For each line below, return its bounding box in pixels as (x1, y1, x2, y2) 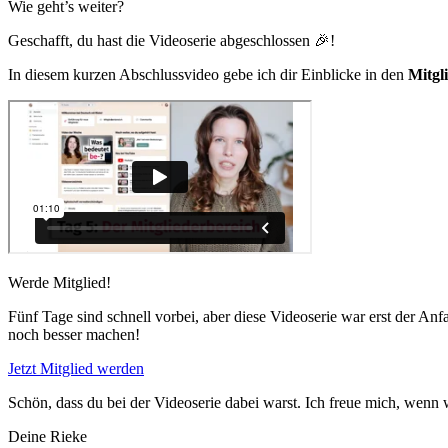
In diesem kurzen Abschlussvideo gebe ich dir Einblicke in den (8, 66, 408, 83)
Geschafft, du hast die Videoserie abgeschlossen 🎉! (8, 32, 335, 49)
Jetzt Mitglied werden (8, 360, 144, 377)
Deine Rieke (8, 428, 87, 445)
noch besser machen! (8, 326, 140, 343)
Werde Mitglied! (8, 274, 111, 291)
